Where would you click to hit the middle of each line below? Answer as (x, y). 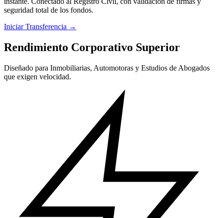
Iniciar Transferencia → (40, 26)
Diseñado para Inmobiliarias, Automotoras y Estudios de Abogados (107, 68)
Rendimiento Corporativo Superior (92, 47)
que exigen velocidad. (37, 76)
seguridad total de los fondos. (49, 10)
